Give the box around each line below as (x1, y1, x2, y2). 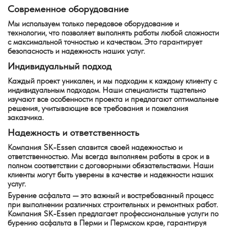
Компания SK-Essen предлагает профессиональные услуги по (8, 209, 218, 218)
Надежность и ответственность (8, 127, 139, 138)
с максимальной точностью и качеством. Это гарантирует (8, 37, 202, 47)
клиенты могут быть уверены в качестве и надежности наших (8, 170, 213, 179)
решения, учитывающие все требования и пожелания (8, 103, 188, 113)
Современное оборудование (8, 3, 129, 15)
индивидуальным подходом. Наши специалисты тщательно (8, 85, 206, 95)
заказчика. (8, 112, 44, 122)
